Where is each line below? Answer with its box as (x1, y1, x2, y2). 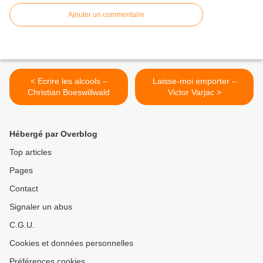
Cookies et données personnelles (9, 238, 133, 248)
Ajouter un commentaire (68, 11, 144, 19)
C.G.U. (9, 220, 35, 230)
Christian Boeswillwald (28, 87, 110, 97)
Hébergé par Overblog (9, 129, 97, 139)
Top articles (9, 147, 52, 157)
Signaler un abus (9, 202, 72, 212)
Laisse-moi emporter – (152, 76, 237, 86)
